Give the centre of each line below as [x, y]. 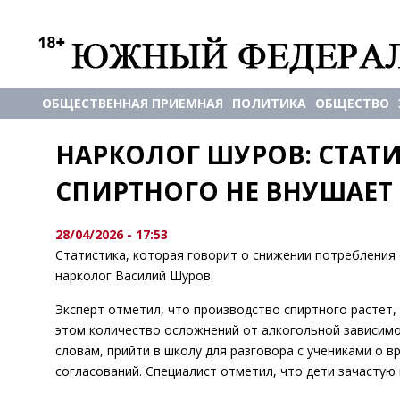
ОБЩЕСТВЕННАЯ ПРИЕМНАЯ [133, 103]
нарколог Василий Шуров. [134, 275]
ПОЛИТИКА [269, 103]
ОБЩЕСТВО [352, 103]
